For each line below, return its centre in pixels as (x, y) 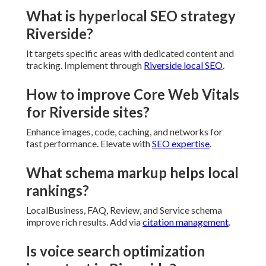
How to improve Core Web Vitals (133, 94)
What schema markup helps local (132, 173)
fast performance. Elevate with (89, 144)
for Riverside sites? (88, 112)
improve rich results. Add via (84, 222)
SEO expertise (181, 144)
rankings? (58, 191)
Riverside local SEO (183, 65)
